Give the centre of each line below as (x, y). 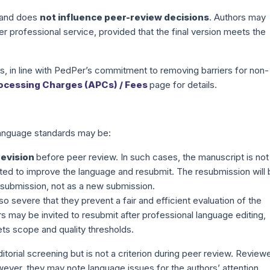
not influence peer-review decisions (124, 17)
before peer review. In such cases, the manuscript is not (152, 157)
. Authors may (237, 17)
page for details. (183, 85)
